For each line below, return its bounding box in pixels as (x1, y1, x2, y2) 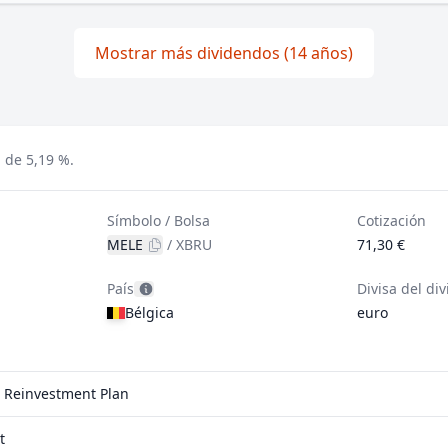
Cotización (356, 211, 426, 230)
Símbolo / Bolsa (107, 211, 211, 230)
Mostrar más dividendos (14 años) (95, 42, 353, 64)
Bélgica (125, 303, 175, 322)
